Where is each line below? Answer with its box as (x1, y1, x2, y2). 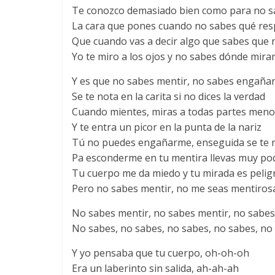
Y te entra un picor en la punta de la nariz (72, 120, 261, 134)
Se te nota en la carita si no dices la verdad (72, 90, 265, 103)
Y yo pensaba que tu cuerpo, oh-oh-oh (72, 246, 249, 260)
